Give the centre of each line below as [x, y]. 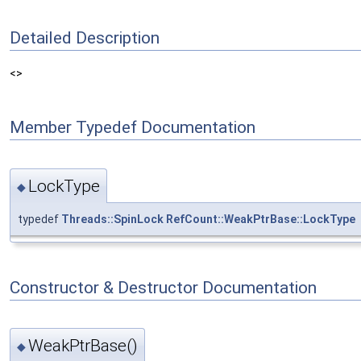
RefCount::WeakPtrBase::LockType [261, 219]
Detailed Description [85, 37]
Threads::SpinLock [112, 219]
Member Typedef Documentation [133, 127]
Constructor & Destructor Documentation [163, 287]
